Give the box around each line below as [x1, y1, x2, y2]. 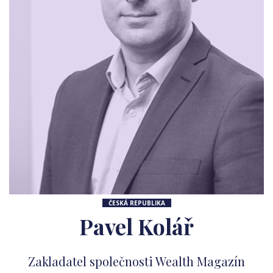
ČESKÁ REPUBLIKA [108, 199, 165, 207]
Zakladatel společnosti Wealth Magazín [28, 253, 245, 269]
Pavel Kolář [79, 211, 194, 241]
